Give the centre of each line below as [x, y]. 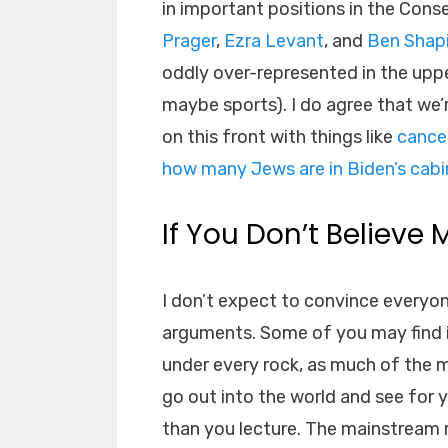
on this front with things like [279, 137]
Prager [189, 41]
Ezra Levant [274, 41]
